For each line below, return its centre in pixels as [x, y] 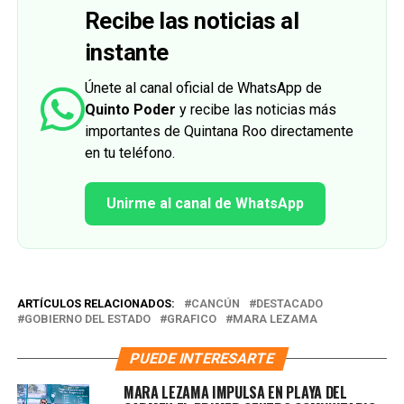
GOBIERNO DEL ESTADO [87, 318]
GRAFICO [191, 318]
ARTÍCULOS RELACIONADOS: [96, 303]
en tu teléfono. [129, 152]
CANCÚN [215, 303]
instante [126, 52]
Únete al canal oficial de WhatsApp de [203, 87]
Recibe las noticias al [192, 20]
